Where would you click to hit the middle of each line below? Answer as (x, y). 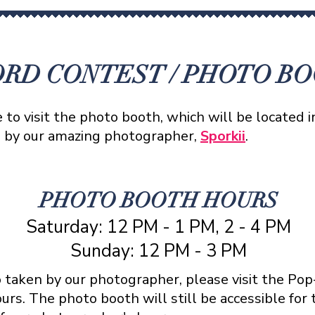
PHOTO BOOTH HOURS (158, 201)
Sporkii (223, 136)
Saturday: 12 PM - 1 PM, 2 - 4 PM (158, 227)
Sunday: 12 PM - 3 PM (158, 251)
